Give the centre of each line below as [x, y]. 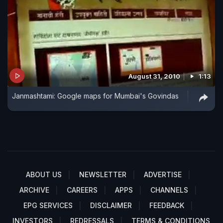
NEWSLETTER [103, 175]
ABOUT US [44, 175]
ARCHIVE [34, 190]
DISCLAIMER [111, 206]
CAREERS [82, 190]
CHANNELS [169, 190]
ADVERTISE [163, 175]
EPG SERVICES [48, 206]
